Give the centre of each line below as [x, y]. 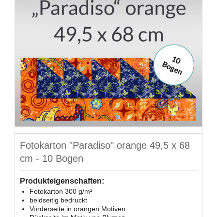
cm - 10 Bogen [52, 158]
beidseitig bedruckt [58, 200]
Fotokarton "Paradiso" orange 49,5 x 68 [105, 145]
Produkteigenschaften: [62, 181]
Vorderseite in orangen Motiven [77, 209]
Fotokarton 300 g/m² [61, 191]
